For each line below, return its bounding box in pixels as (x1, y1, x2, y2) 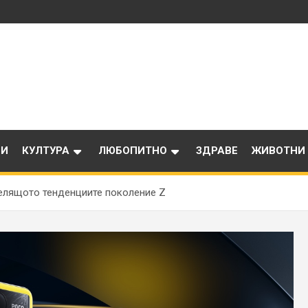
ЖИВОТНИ (252, 144, 305, 157)
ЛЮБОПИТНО (98, 144, 167, 157)
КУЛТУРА (22, 144, 69, 157)
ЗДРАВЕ (196, 144, 238, 157)
